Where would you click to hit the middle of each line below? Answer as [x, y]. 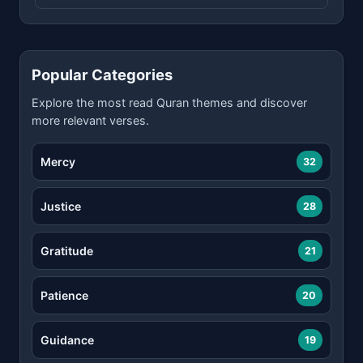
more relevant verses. [90, 120]
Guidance [67, 340]
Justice [61, 206]
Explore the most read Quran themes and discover [169, 102]
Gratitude [67, 250]
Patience [64, 295]
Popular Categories [102, 75]
